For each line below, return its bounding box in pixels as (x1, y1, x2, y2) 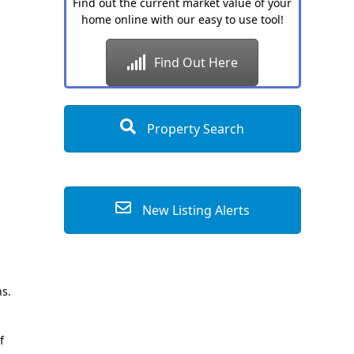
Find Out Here (154, 54, 239, 71)
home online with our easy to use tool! (81, 12, 284, 27)
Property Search (144, 120, 245, 137)
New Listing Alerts (138, 201, 250, 219)
